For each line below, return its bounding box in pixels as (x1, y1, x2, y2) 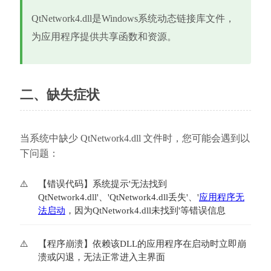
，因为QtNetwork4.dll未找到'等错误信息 (65, 206, 226, 215)
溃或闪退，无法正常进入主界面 (38, 252, 165, 262)
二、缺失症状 (19, 87, 100, 102)
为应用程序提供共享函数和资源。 (31, 31, 177, 42)
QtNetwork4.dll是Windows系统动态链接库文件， (31, 13, 235, 24)
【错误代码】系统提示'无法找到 (38, 179, 167, 189)
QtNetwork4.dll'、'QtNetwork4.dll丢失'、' (38, 192, 199, 202)
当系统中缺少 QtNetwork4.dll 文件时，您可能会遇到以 (19, 133, 250, 143)
